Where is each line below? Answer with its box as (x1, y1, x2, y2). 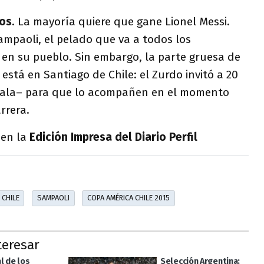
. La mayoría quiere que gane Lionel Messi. (12, 15, 230, 28)
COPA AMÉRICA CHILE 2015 (87, 193, 170, 203)
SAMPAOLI (37, 193, 70, 203)
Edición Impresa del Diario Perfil (29, 130, 197, 144)
